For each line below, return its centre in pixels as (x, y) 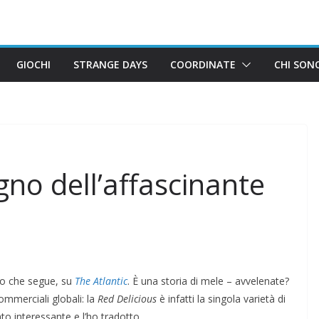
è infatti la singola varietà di (221, 298)
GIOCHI (33, 64)
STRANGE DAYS (110, 64)
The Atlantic (101, 281)
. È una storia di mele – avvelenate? (208, 281)
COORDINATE (203, 64)
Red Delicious (127, 298)
